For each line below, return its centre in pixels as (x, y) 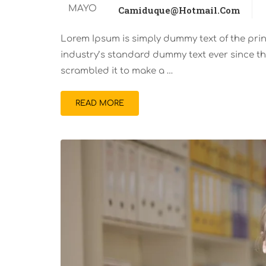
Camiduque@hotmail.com (179, 10)
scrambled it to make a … (117, 71)
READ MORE (100, 103)
